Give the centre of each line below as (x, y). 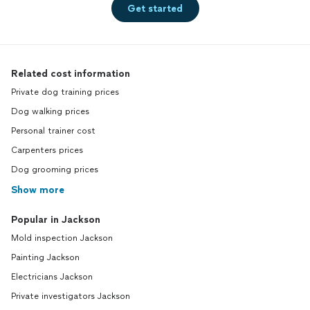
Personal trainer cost (53, 131)
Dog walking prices (50, 111)
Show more (38, 190)
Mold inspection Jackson (62, 238)
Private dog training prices (65, 92)
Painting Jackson (45, 257)
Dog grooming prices (55, 170)
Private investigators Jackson (71, 296)
